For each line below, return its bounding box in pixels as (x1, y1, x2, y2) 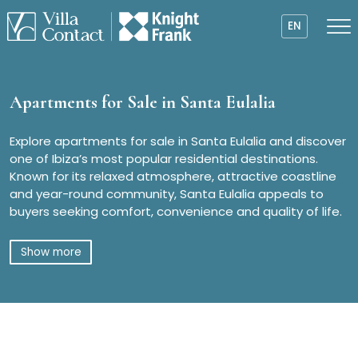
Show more (20, 244, 82, 260)
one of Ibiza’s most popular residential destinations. (10, 150, 318, 167)
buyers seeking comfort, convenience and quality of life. (10, 203, 342, 220)
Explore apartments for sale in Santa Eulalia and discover (10, 133, 346, 149)
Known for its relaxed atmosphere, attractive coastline (10, 168, 336, 185)
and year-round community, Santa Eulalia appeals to (10, 185, 324, 202)
